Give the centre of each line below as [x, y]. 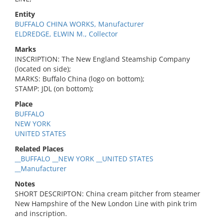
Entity [25, 14]
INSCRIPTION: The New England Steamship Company [102, 59]
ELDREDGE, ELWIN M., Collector [66, 34]
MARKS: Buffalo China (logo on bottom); [80, 79]
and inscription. [41, 213]
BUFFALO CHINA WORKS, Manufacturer [79, 24]
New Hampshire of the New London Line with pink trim [106, 203]
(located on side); [43, 69]
